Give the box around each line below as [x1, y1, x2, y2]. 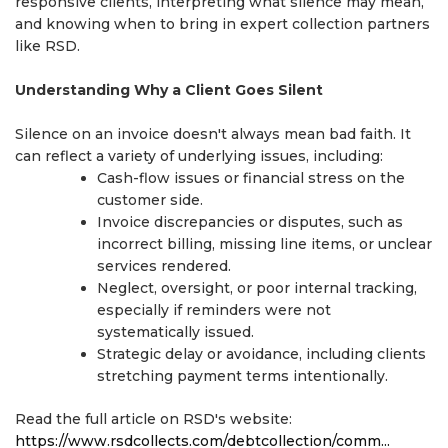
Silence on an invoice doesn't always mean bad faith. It [15, 125, 411, 143]
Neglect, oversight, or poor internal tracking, [97, 279, 417, 297]
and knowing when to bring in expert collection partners [15, 15, 430, 33]
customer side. [97, 191, 203, 209]
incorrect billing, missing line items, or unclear [97, 235, 432, 253]
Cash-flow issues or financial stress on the [97, 169, 405, 187]
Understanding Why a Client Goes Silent [15, 81, 323, 99]
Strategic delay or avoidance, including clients [97, 345, 426, 363]
